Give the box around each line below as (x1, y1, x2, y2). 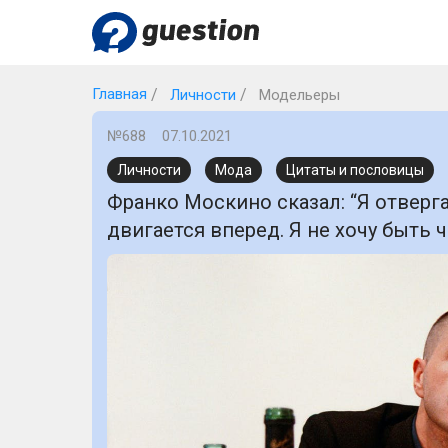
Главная (92, 85, 147, 103)
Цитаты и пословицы (286, 162, 424, 178)
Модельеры (255, 86, 340, 104)
